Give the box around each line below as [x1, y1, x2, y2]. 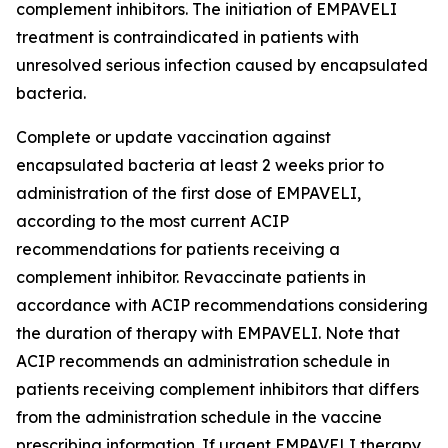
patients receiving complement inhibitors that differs [16, 379, 419, 399]
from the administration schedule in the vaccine [16, 407, 382, 427]
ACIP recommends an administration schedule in [16, 351, 390, 371]
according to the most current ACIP [16, 211, 289, 231]
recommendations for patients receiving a [16, 239, 340, 259]
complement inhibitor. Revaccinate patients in [16, 267, 366, 287]
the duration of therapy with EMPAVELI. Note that [16, 323, 400, 343]
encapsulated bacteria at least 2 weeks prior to [16, 155, 384, 175]
